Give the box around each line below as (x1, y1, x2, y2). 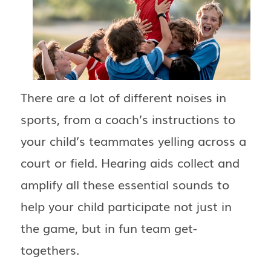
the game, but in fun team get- (21, 218, 197, 237)
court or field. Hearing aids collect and (21, 153, 240, 172)
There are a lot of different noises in (21, 88, 226, 106)
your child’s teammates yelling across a (21, 131, 246, 150)
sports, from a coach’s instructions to (21, 109, 235, 128)
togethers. (21, 240, 79, 259)
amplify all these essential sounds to (21, 175, 229, 194)
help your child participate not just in (21, 197, 232, 215)
